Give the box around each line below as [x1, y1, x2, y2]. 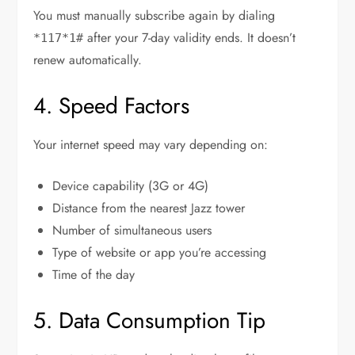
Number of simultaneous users [52, 221, 212, 239]
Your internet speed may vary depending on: [33, 136, 269, 154]
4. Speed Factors [33, 90, 190, 122]
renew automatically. [33, 51, 143, 69]
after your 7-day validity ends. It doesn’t [83, 29, 296, 47]
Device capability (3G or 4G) [52, 177, 209, 195]
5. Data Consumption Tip [33, 304, 266, 337]
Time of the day [52, 265, 136, 284]
